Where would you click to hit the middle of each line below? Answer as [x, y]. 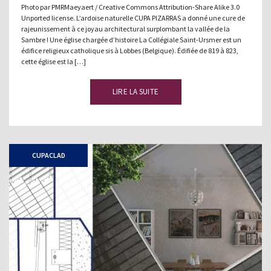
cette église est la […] [54, 61]
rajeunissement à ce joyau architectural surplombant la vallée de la [126, 28]
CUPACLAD [48, 155]
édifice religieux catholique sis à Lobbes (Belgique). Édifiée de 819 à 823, [130, 50]
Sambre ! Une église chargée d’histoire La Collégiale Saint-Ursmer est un [131, 39]
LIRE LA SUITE [135, 91]
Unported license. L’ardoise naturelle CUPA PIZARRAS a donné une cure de [133, 18]
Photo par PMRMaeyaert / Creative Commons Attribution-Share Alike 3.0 [130, 7]
